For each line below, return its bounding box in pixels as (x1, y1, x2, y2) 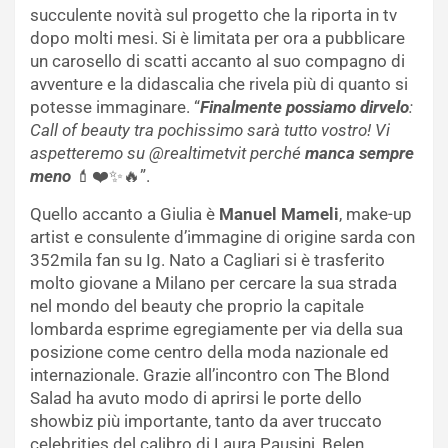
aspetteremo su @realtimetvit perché (30, 143, 305, 164)
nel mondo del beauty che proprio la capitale (30, 296, 364, 317)
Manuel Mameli (219, 204, 339, 225)
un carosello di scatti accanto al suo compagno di (30, 51, 405, 72)
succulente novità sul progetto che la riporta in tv (30, 5, 397, 26)
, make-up (339, 204, 412, 225)
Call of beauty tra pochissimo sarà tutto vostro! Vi (30, 120, 390, 141)
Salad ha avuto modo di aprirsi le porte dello (30, 388, 362, 409)
